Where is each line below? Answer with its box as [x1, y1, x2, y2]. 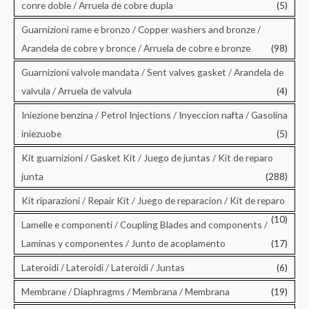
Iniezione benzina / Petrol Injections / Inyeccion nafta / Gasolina [21, 108, 288, 121]
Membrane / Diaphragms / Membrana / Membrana [21, 285, 230, 297]
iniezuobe [21, 127, 61, 139]
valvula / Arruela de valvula [21, 84, 132, 97]
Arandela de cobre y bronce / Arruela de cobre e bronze [21, 41, 250, 54]
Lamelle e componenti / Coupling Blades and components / [21, 218, 268, 230]
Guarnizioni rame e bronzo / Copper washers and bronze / [21, 23, 261, 35]
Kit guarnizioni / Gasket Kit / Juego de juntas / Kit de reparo [21, 151, 273, 163]
